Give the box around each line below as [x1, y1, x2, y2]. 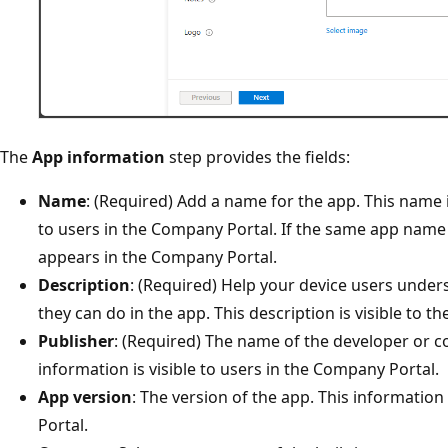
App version [38, 386, 132, 409]
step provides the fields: [165, 146, 350, 169]
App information [32, 146, 165, 169]
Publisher [38, 330, 114, 353]
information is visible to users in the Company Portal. [38, 358, 439, 381]
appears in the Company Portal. [38, 246, 277, 269]
